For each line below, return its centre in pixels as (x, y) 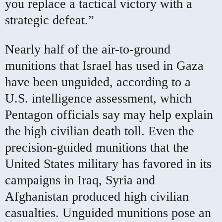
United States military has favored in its (108, 164)
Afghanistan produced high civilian (97, 196)
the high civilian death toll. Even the (100, 131)
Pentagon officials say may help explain (109, 114)
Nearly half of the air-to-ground (88, 49)
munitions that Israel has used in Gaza (104, 65)
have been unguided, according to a (98, 82)
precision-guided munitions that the (97, 147)
